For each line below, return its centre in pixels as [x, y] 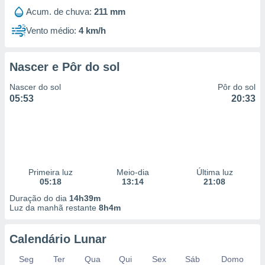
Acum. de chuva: [59, 12]
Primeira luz [50, 172]
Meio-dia [132, 172]
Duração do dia [39, 198]
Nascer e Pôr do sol [65, 67]
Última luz [214, 172]
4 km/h [92, 30]
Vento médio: [51, 30]
